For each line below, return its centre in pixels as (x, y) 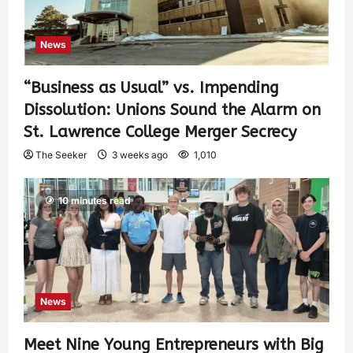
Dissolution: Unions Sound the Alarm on (172, 110)
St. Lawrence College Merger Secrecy (160, 132)
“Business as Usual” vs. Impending (151, 87)
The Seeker (61, 154)
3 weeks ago (140, 154)
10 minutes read (95, 200)
